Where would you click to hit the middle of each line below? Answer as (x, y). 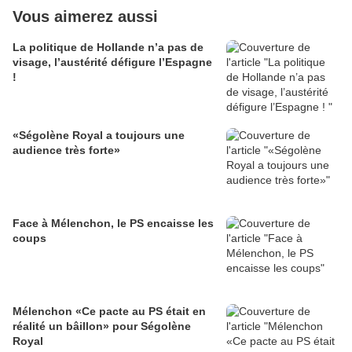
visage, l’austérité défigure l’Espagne (112, 62)
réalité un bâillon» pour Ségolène (102, 326)
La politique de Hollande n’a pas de (108, 47)
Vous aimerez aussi (85, 16)
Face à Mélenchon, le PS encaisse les (113, 223)
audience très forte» (66, 150)
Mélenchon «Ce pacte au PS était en (109, 311)
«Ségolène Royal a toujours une (99, 135)
